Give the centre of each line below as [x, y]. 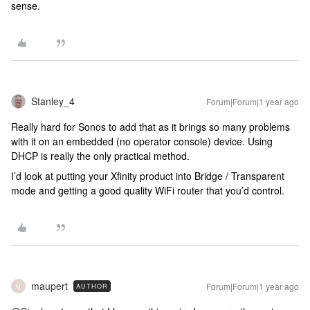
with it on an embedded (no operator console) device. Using [142, 141]
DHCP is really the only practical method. [100, 156]
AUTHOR [92, 286]
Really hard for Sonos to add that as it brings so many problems [151, 127]
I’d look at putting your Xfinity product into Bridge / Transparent [148, 176]
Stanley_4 [53, 101]
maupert [49, 286]
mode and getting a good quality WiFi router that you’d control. [148, 190]
